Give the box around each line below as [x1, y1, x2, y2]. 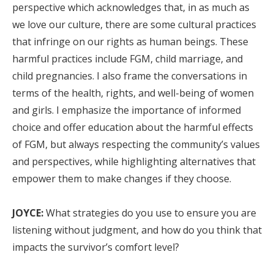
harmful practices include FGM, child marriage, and [12, 52, 243, 65]
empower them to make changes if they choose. [12, 172, 231, 185]
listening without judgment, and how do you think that [12, 223, 262, 237]
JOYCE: [12, 206, 43, 220]
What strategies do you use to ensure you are [43, 206, 256, 220]
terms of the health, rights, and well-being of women [12, 86, 254, 100]
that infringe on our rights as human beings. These [12, 35, 248, 48]
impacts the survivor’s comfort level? [12, 240, 179, 254]
